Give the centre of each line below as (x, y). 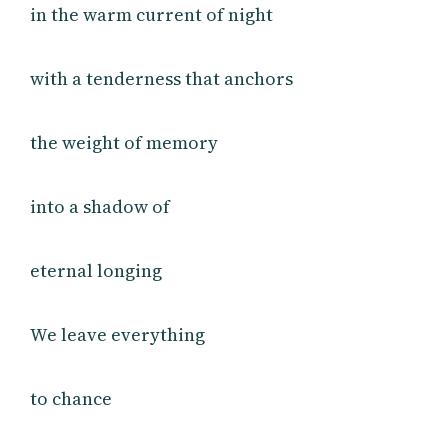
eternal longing (96, 270)
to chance (71, 398)
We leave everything (118, 334)
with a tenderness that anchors (162, 78)
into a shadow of (100, 206)
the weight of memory (124, 142)
